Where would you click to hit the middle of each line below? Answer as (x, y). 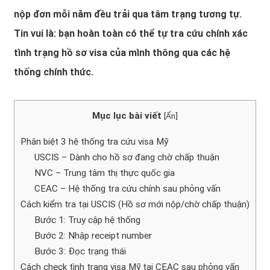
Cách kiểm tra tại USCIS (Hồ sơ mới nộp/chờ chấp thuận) (135, 205)
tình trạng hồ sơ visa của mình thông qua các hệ (122, 52)
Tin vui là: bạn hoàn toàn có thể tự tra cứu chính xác (131, 33)
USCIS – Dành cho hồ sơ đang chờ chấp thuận (127, 158)
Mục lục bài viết (127, 115)
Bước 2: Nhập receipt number (93, 236)
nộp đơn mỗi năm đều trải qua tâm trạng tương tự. (128, 14)
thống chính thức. (54, 72)
